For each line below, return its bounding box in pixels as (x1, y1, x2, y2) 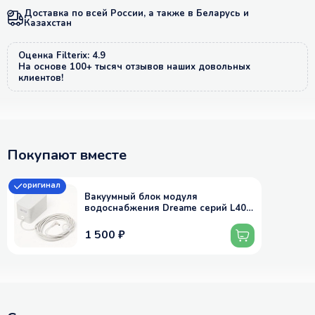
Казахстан (24, 16, 72, 30)
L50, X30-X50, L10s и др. (84, 212, 196, 226)
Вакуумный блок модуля (84, 190, 198, 203)
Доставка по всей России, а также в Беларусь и (24, 6, 249, 20)
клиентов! (18, 71, 63, 84)
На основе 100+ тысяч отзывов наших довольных (18, 60, 250, 73)
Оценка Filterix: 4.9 (18, 49, 105, 62)
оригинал (22, 179, 60, 191)
